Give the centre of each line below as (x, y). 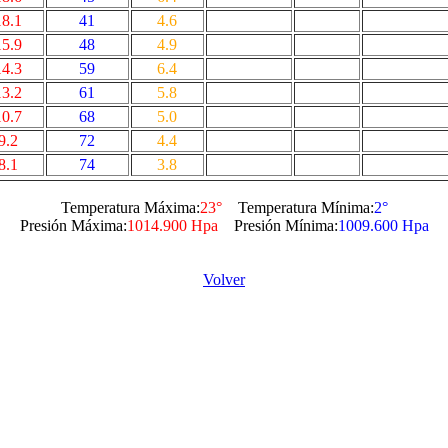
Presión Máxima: (73, 225)
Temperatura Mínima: (297, 207)
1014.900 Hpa (172, 225)
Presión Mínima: (277, 225)
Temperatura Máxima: (130, 207)
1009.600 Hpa (383, 225)
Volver (224, 279)
